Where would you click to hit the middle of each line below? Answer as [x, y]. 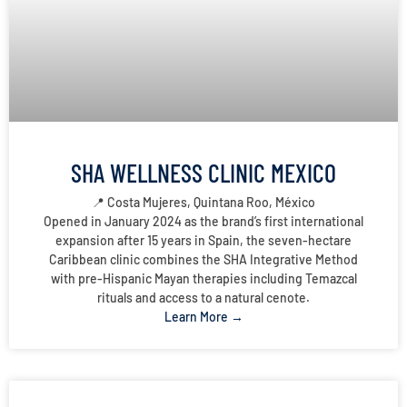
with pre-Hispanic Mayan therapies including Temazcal [203, 279]
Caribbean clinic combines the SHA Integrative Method [203, 260]
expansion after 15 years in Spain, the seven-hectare [203, 241]
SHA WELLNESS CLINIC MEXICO [203, 173]
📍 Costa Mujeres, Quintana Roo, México [203, 203]
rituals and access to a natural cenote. [203, 298]
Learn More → [203, 317]
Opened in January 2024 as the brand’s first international [203, 222]
